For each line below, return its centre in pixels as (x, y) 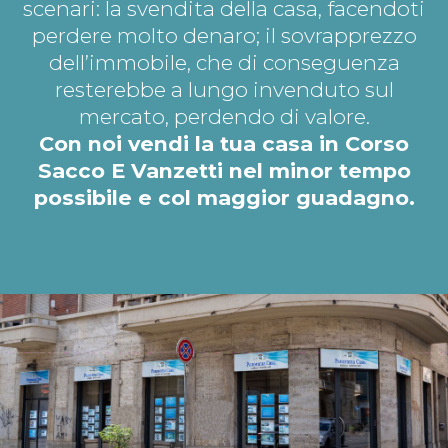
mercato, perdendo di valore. (224, 116)
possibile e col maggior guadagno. (224, 197)
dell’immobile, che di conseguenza (224, 62)
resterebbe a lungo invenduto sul (224, 89)
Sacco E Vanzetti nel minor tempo (224, 170)
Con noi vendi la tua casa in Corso (224, 143)
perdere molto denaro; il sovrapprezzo (224, 35)
